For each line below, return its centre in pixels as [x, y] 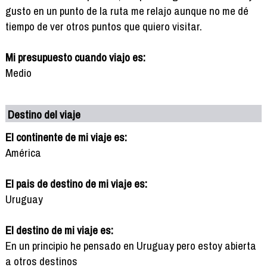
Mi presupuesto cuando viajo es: [75, 57]
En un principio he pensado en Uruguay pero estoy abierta [131, 245]
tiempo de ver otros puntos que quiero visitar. [103, 26]
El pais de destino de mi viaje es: [76, 183]
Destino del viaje [44, 114]
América [23, 152]
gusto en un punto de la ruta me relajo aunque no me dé [127, 10]
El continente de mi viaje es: [66, 137]
